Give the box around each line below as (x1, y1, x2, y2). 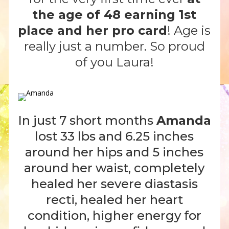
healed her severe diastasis (31, 176, 198, 192)
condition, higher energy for (27, 208, 201, 223)
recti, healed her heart (45, 192, 183, 208)
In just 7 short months (17, 113, 156, 128)
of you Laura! (75, 54, 154, 70)
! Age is (167, 22, 211, 38)
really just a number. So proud (24, 38, 205, 54)
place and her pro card (18, 22, 168, 38)
